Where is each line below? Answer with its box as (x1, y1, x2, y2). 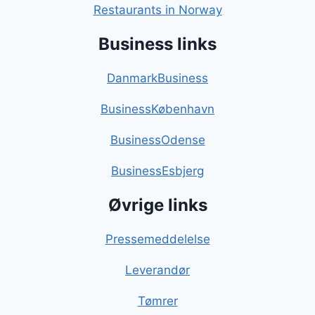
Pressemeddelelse (105, 232, 210, 247)
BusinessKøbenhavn (101, 102, 214, 117)
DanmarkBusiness (107, 71, 208, 86)
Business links (98, 34, 217, 55)
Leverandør (125, 263, 190, 278)
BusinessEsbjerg (111, 164, 204, 179)
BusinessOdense (110, 133, 205, 148)
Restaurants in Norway (93, 3, 222, 18)
